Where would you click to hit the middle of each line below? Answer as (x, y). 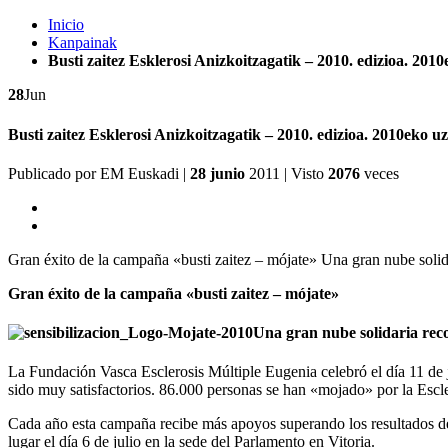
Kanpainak (82, 43)
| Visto (306, 173)
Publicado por (54, 173)
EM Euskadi (139, 173)
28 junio (217, 173)
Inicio (66, 25)
